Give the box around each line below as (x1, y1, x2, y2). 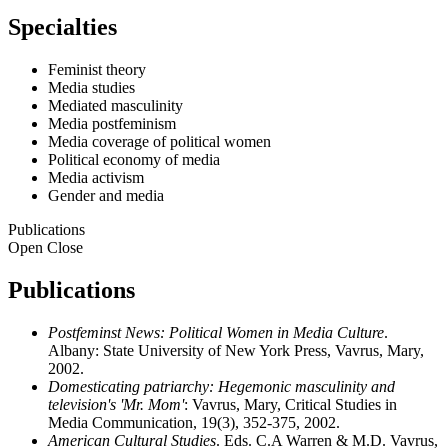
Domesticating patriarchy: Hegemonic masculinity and (48, 378, 395, 396)
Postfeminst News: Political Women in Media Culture (48, 324, 384, 342)
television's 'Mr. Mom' (48, 396, 184, 414)
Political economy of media (48, 151, 220, 169)
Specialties (8, 14, 117, 41)
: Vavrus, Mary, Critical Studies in (184, 396, 397, 414)
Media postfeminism (48, 115, 176, 133)
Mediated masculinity (48, 97, 183, 115)
